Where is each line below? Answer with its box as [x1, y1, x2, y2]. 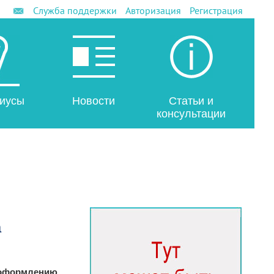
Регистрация [189, 4, 243, 17]
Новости [72, 95, 115, 107]
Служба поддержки [32, 4, 117, 17]
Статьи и [168, 95, 213, 107]
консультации [156, 108, 226, 120]
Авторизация [125, 4, 181, 17]
